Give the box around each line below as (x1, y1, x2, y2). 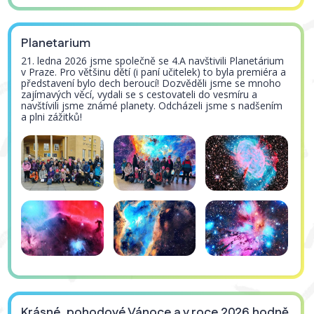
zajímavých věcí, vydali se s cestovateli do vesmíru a (21, 88, 258, 102)
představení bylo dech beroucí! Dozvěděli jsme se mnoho (21, 76, 282, 90)
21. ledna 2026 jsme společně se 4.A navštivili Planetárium (21, 54, 285, 68)
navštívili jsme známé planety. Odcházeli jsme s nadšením (21, 99, 283, 113)
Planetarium (21, 34, 91, 53)
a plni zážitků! (21, 110, 86, 124)
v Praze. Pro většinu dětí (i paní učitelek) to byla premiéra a (21, 65, 287, 79)
